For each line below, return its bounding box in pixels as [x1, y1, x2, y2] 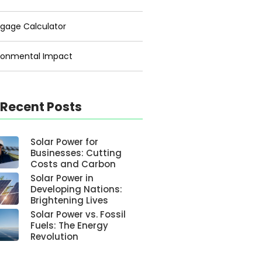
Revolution [30, 230, 79, 243]
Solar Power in [30, 172, 94, 184]
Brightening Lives [30, 194, 109, 206]
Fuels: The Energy [30, 219, 109, 232]
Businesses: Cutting [30, 147, 122, 159]
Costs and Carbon [30, 158, 116, 170]
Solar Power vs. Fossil [30, 208, 126, 220]
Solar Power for [30, 136, 99, 148]
